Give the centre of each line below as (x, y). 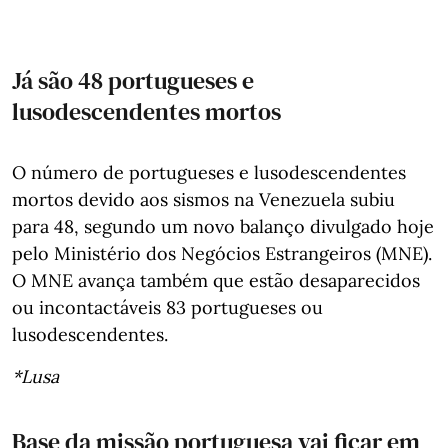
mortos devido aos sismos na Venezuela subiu (203, 199)
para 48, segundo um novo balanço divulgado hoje (223, 226)
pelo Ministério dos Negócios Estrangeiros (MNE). (222, 253)
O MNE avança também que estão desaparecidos (216, 280)
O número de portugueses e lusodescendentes (209, 172)
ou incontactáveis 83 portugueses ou (167, 307)
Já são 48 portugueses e (133, 80)
